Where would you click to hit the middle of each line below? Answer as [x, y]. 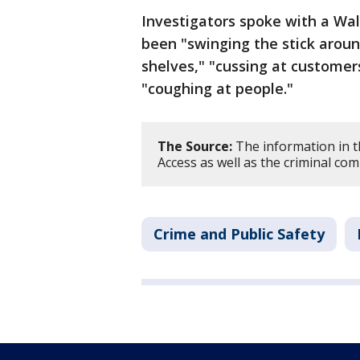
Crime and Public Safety [239, 234]
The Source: [195, 147]
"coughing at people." [217, 89]
